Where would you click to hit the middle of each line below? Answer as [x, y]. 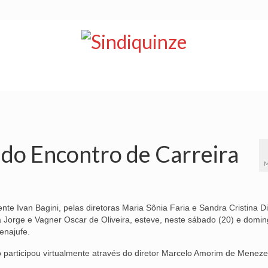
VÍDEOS [147, 79]
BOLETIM [86, 79]
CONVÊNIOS [215, 79]
